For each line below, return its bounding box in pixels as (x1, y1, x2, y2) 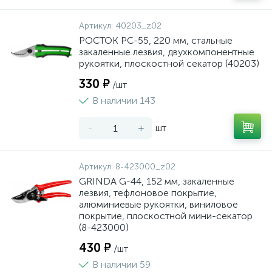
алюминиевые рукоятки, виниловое (79, 199, 238, 210)
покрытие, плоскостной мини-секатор (79, 210, 253, 222)
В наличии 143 (92, 95, 155, 106)
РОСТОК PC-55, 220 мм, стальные (79, 35, 233, 46)
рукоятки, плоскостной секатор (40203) (79, 58, 259, 69)
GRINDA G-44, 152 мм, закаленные (79, 175, 234, 187)
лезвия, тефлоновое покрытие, (79, 187, 217, 199)
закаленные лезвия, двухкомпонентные (79, 46, 254, 58)
